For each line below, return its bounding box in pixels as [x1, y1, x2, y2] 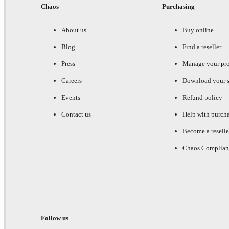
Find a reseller [182, 43, 221, 51]
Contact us [61, 110, 91, 119]
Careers [61, 77, 82, 85]
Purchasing [162, 3, 195, 11]
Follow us [41, 214, 68, 222]
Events [61, 94, 80, 102]
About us [61, 26, 86, 34]
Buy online [182, 26, 214, 34]
